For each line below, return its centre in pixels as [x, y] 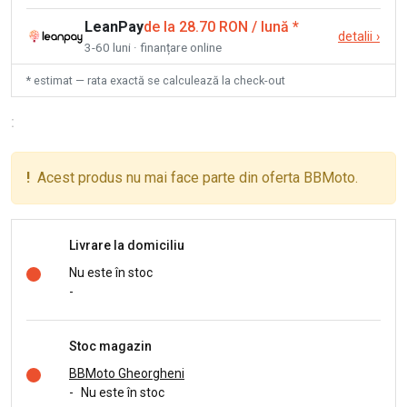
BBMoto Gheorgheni [127, 374]
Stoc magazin [110, 346]
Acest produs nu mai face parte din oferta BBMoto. [198, 178]
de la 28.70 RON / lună [216, 27]
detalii [355, 37]
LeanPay [114, 27]
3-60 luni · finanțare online [153, 48]
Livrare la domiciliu [127, 245]
